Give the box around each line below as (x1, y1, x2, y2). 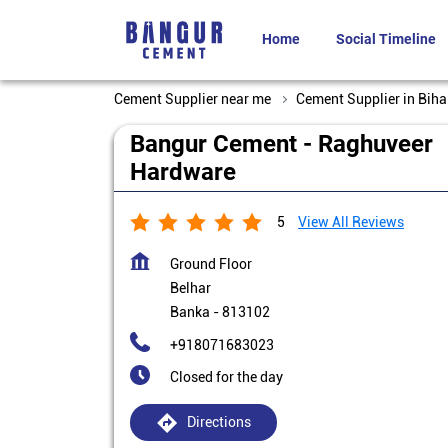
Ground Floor (170, 256, 252, 272)
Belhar (170, 280, 211, 296)
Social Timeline (336, 31, 436, 47)
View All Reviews (298, 214, 404, 230)
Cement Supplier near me (114, 91, 271, 107)
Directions (186, 414, 251, 430)
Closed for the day (170, 369, 283, 385)
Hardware (130, 158, 236, 186)
